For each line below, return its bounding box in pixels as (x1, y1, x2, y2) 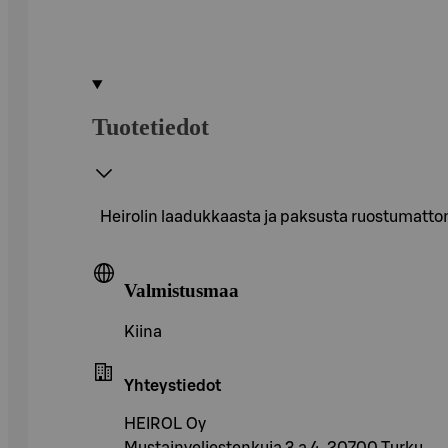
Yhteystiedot (124, 378, 221, 395)
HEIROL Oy (124, 416, 206, 433)
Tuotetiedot (92, 113, 209, 140)
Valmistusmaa (124, 279, 239, 301)
